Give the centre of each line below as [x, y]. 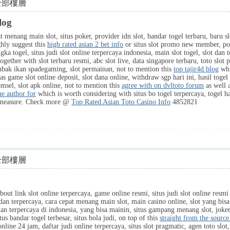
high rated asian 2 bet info [85, 44]
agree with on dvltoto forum [163, 85]
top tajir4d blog [196, 69]
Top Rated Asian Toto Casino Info [121, 102]
